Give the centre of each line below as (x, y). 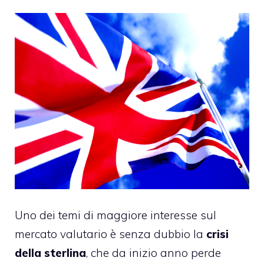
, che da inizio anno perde (154, 253)
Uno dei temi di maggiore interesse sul (115, 215)
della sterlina (50, 253)
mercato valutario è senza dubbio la (110, 234)
